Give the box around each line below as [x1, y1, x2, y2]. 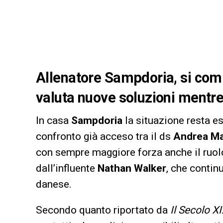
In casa [36, 114, 71, 127]
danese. [36, 178, 72, 191]
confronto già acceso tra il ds [36, 130, 173, 143]
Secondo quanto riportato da [36, 204, 170, 217]
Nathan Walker [98, 162, 166, 175]
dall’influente [36, 162, 98, 175]
